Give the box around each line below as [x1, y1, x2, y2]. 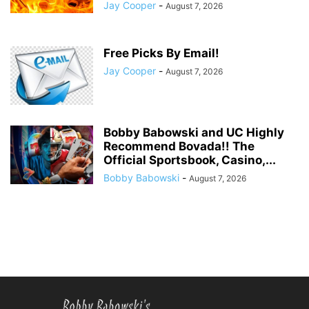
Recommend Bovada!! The [103, 139, 255, 153]
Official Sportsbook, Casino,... [103, 152, 276, 167]
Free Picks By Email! [103, 46, 219, 60]
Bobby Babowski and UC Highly [103, 125, 284, 139]
